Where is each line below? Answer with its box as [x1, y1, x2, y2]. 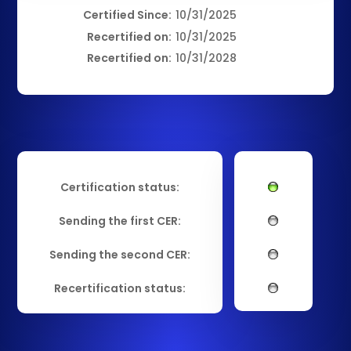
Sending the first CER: [59, 212, 182, 229]
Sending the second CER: [49, 246, 191, 262]
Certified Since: [83, 6, 172, 23]
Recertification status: [54, 280, 186, 296]
